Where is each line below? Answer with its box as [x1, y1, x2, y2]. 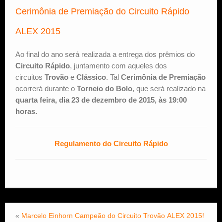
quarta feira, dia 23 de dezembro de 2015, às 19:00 [15, 95, 187, 104]
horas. [15, 107, 37, 115]
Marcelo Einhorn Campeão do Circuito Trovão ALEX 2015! [21, 211, 204, 220]
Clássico [76, 72, 106, 81]
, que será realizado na [132, 84, 206, 93]
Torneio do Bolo [77, 84, 132, 93]
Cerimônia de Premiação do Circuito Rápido [15, 6, 189, 16]
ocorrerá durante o [15, 84, 77, 93]
